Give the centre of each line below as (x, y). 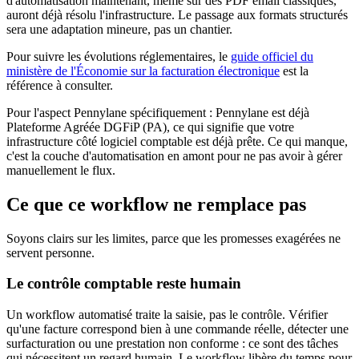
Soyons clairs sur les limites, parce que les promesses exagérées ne (173, 238)
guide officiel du (272, 56)
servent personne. (50, 252)
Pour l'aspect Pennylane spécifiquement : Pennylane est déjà (158, 112)
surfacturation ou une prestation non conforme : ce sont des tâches (172, 343)
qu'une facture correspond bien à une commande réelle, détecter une (177, 329)
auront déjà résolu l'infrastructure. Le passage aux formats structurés (177, 14)
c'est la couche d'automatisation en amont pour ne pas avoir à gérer (174, 155)
